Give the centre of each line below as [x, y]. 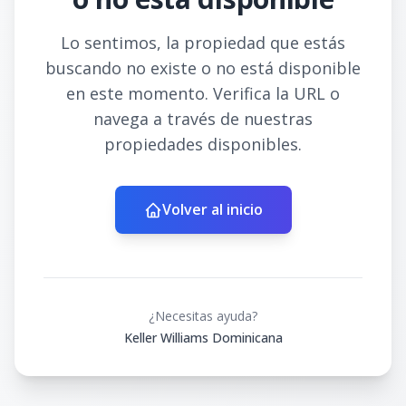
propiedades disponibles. [203, 144]
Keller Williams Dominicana [203, 338]
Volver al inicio [212, 209]
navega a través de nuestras [203, 119]
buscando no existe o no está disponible [203, 68]
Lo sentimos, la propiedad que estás [203, 43]
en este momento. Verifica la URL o [203, 93]
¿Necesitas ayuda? [203, 316]
